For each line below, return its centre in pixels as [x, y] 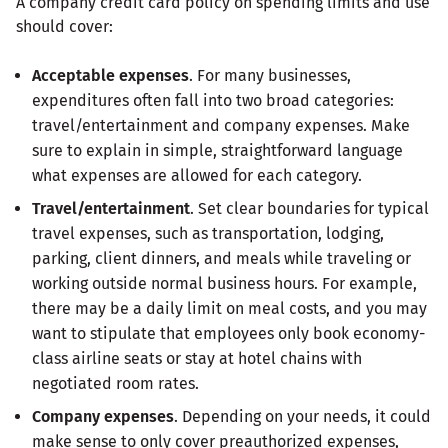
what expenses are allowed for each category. [197, 175]
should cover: [64, 26]
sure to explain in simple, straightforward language [217, 150]
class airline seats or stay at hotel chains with [197, 358]
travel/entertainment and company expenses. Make [221, 125]
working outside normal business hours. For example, [224, 283]
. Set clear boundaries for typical [309, 208]
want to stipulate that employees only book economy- [228, 333]
